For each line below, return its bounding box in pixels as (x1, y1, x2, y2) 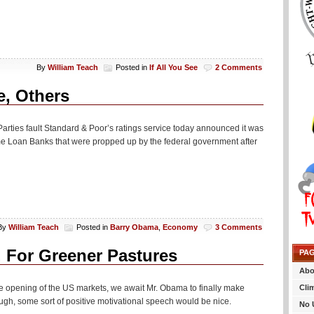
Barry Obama (110, 223, 158, 232)
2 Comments (215, 62, 262, 71)
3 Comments (215, 223, 262, 232)
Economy (163, 223, 198, 232)
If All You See (149, 62, 198, 71)
